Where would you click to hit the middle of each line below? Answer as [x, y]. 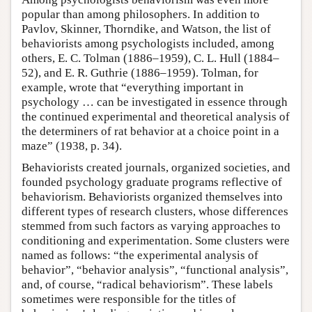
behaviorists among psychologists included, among [148, 43]
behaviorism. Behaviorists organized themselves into [152, 196]
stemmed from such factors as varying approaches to [151, 226]
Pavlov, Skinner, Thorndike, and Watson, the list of [146, 29]
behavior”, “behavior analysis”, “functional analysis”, [155, 270]
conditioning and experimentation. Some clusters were [156, 240]
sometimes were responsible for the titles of [129, 299]
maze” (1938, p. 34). [72, 146]
